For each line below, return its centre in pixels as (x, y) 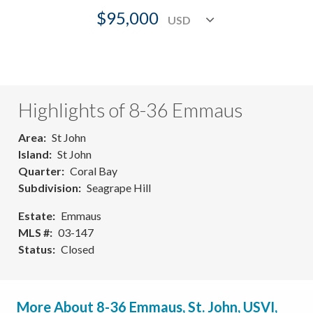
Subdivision (48, 188)
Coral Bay (94, 171)
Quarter (40, 171)
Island (34, 154)
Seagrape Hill (119, 188)
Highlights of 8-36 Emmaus (131, 110)
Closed (78, 249)
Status (35, 249)
